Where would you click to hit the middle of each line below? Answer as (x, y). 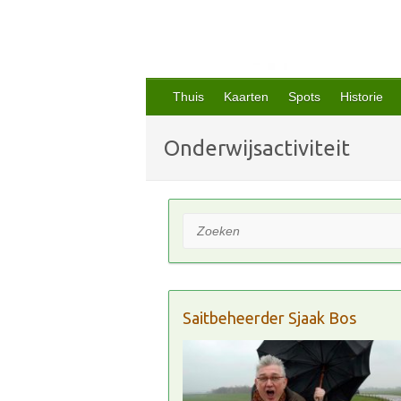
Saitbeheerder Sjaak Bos (270, 318)
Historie (362, 97)
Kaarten (246, 97)
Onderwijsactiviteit (257, 148)
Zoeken (205, 224)
